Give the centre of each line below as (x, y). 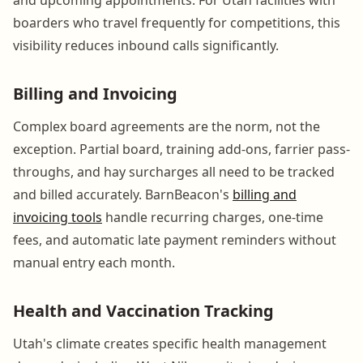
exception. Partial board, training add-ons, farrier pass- (181, 149)
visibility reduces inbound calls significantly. (146, 45)
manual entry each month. (94, 262)
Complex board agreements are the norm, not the (167, 126)
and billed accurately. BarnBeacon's (123, 194)
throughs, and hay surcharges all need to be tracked (174, 171)
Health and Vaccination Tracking (143, 310)
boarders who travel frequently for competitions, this (177, 22)
